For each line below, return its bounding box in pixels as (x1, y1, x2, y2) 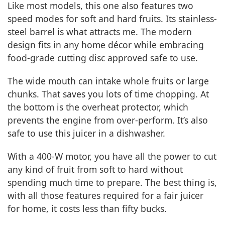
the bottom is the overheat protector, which (8, 101, 188, 114)
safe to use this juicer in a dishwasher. (8, 127, 165, 140)
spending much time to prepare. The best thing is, (8, 176, 217, 189)
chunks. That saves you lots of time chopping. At (8, 88, 209, 100)
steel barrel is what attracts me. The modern (8, 26, 192, 38)
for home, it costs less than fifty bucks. (8, 202, 167, 215)
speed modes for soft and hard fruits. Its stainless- (8, 13, 217, 25)
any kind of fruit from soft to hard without (8, 163, 183, 176)
